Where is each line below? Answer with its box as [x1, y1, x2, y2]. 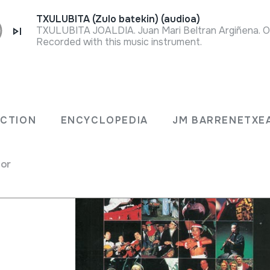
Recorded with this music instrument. [36, 36, 202, 48]
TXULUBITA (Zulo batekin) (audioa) [36, 13, 201, 25]
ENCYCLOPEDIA [60, 114, 148, 127]
